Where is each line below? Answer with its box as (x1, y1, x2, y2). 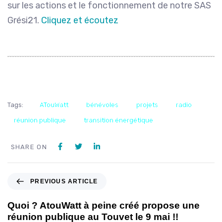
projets (136, 101, 158, 109)
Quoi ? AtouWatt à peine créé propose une (7, 200, 200, 211)
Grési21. (7, 14, 41, 26)
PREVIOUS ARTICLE (30, 177, 98, 185)
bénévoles (86, 101, 118, 109)
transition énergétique (84, 116, 153, 124)
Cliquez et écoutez (41, 14, 118, 26)
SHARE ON (10, 143, 47, 151)
